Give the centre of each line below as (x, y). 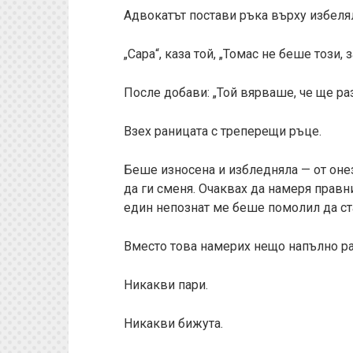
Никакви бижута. (173, 323)
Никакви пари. (166, 285)
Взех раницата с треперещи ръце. (223, 131)
